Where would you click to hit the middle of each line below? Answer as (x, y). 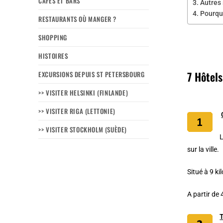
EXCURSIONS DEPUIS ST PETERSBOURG (92, 74)
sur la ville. (204, 149)
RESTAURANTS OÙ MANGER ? (78, 19)
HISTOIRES (53, 56)
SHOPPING (53, 37)
